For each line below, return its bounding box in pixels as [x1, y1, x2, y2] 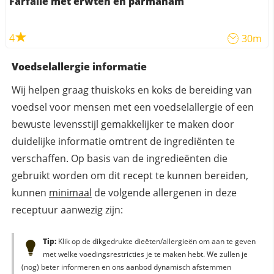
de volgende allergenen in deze [91, 185, 237, 199]
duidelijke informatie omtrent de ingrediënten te [11, 134, 235, 148]
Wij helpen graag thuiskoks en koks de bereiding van [11, 83, 252, 97]
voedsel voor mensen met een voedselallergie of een [11, 100, 254, 114]
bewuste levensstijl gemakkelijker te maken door [11, 117, 234, 131]
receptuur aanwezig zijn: [11, 202, 123, 217]
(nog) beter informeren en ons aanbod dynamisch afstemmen [21, 261, 231, 272]
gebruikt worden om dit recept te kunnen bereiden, [11, 168, 248, 182]
